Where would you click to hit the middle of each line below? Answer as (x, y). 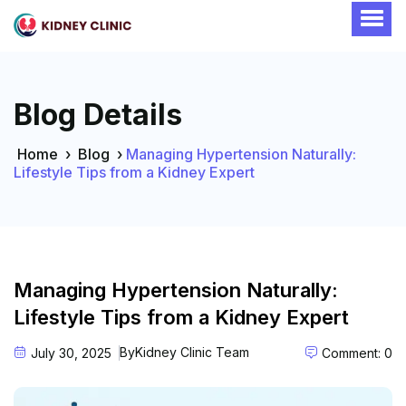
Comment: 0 (355, 353)
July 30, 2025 (69, 353)
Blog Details (98, 114)
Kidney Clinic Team (192, 352)
